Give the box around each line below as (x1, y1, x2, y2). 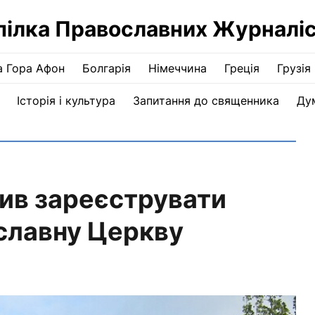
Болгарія (82, 61, 131, 75)
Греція (224, 61, 259, 75)
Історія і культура (16, 94, 115, 108)
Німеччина (148, 61, 207, 75)
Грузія (276, 61, 311, 75)
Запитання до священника (132, 94, 279, 108)
